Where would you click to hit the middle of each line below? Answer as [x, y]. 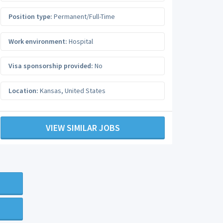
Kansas [51, 90]
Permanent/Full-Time [84, 16]
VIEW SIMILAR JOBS [83, 128]
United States [85, 90]
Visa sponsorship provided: [51, 66]
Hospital [80, 41]
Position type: [30, 16]
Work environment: [38, 41]
